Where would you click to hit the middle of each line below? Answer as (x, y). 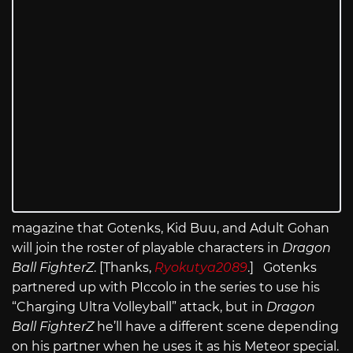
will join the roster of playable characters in (147, 248)
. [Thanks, (124, 268)
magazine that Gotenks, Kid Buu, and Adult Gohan (171, 229)
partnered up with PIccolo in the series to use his (166, 288)
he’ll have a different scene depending (218, 327)
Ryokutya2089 (201, 268)
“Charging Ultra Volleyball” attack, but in (139, 307)
